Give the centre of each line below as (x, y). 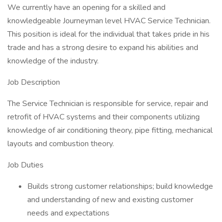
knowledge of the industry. (53, 61)
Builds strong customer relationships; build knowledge (120, 186)
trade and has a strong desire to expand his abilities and (103, 48)
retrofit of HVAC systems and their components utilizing (104, 117)
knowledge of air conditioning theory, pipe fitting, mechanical (110, 130)
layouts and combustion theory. (61, 144)
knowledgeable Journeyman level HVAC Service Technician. (109, 21)
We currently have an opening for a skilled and (86, 7)
